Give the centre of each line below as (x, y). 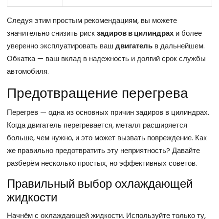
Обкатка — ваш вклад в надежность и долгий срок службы (106, 58)
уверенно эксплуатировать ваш (61, 45)
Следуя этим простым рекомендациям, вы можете (92, 20)
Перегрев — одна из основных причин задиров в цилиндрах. (108, 112)
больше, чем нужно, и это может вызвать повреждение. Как (107, 137)
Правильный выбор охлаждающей (100, 183)
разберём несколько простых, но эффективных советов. (102, 163)
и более (188, 33)
